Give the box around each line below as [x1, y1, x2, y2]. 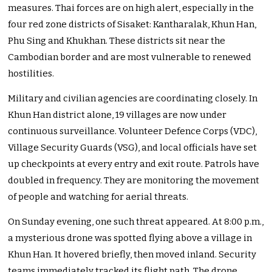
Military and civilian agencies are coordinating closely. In [8, 93, 258, 104]
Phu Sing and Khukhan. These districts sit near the [8, 35, 226, 47]
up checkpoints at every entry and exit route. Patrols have [8, 158, 260, 170]
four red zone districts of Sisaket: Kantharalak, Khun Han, [8, 19, 257, 30]
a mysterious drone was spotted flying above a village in [8, 233, 253, 244]
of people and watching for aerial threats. [8, 191, 189, 203]
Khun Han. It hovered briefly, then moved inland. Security [8, 249, 257, 260]
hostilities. [8, 68, 55, 80]
